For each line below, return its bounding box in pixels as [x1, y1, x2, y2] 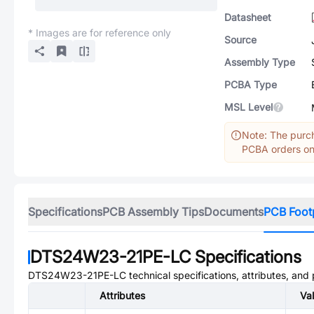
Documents [204, 205, 264, 219]
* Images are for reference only [28, 27, 171, 39]
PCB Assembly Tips [102, 205, 204, 219]
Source [224, 34, 257, 46]
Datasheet [224, 11, 271, 23]
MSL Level [224, 101, 273, 113]
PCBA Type [224, 78, 277, 90]
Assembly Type [224, 56, 295, 68]
